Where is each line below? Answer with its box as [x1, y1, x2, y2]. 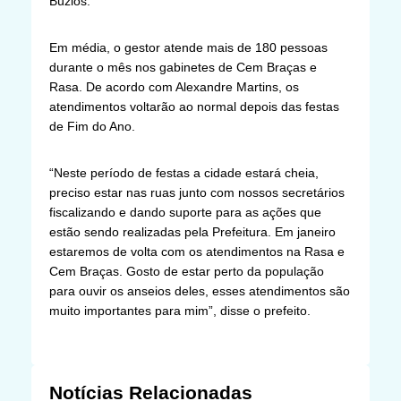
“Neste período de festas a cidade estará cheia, [49, 165, 319, 180]
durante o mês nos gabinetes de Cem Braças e [49, 59, 317, 74]
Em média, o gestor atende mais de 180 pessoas [49, 39, 328, 55]
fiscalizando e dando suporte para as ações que [49, 204, 321, 219]
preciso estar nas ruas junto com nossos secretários [49, 184, 345, 200]
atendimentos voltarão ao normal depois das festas [49, 98, 339, 114]
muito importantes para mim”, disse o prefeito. [49, 303, 311, 318]
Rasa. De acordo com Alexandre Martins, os [49, 79, 299, 94]
